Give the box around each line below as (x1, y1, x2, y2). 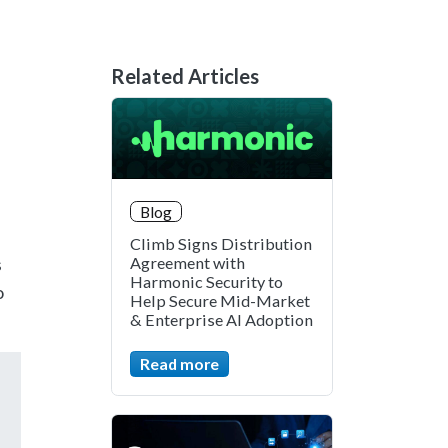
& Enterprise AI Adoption (130, 310, 313, 330)
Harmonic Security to (130, 272, 283, 292)
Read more (140, 354, 219, 374)
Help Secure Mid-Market (130, 291, 310, 311)
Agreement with (130, 253, 245, 273)
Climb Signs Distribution (130, 234, 312, 254)
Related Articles (111, 63, 259, 88)
